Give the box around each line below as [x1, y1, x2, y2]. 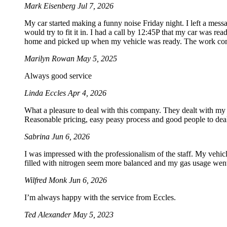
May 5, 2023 [73, 210, 113, 219]
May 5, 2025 [77, 54, 117, 63]
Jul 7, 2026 [78, 2, 113, 11]
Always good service [24, 71, 92, 81]
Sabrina [24, 132, 52, 141]
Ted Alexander [24, 210, 73, 219]
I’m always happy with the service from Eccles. [24, 193, 176, 202]
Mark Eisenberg [24, 2, 78, 11]
